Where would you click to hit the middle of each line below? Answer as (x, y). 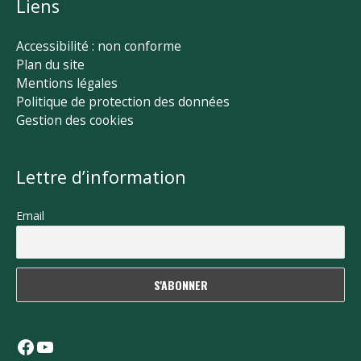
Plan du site (50, 64)
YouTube (75, 346)
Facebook (57, 346)
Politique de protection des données (123, 101)
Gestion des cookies (75, 120)
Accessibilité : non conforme (99, 46)
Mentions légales (67, 83)
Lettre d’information (101, 177)
